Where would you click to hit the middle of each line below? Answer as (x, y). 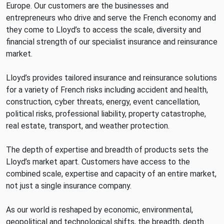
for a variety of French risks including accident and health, (107, 90)
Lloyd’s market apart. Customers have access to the (98, 162)
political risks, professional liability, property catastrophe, (106, 114)
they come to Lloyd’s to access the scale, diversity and (103, 30)
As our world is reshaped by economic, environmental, (99, 210)
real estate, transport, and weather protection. (88, 126)
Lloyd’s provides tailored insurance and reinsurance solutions (111, 78)
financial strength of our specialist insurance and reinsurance (112, 42)
